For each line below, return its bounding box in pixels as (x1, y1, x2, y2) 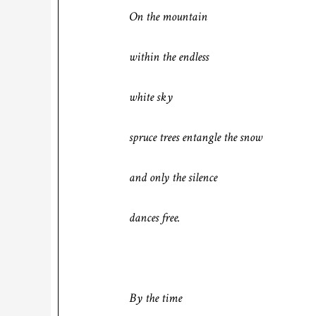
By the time (129, 290, 182, 306)
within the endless (129, 49, 209, 65)
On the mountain (129, 8, 207, 25)
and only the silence (129, 169, 217, 186)
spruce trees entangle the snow (129, 129, 262, 145)
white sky (129, 89, 173, 105)
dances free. (129, 209, 180, 226)
